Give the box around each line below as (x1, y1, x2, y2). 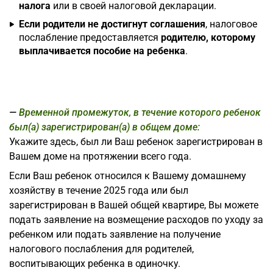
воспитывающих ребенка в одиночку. (9, 257, 180, 269)
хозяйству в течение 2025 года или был (9, 184, 188, 196)
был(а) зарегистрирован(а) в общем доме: (9, 121, 200, 133)
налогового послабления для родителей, (9, 243, 194, 255)
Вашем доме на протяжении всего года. (9, 150, 191, 162)
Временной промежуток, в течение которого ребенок (19, 106, 261, 118)
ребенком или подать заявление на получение (9, 228, 221, 240)
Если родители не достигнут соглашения (19, 18, 205, 30)
